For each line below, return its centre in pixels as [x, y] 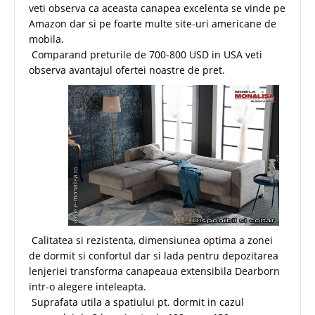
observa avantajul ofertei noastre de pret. [127, 70]
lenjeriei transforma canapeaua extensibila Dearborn [154, 271]
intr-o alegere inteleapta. [88, 286]
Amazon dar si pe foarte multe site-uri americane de [153, 23]
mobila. [46, 39]
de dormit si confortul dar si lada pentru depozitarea [154, 255]
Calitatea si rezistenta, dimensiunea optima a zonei [151, 240]
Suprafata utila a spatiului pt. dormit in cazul [136, 302]
